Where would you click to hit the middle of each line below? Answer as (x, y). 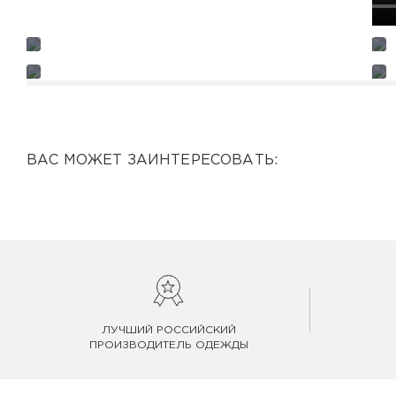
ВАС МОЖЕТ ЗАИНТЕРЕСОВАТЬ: (152, 160)
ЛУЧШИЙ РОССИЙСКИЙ (168, 330)
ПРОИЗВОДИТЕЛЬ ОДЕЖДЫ (168, 345)
